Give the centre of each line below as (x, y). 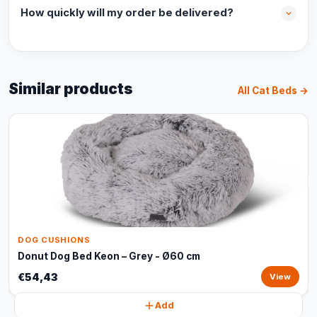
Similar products (71, 89)
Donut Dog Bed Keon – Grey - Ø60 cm (109, 256)
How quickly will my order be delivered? (127, 13)
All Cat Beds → (273, 91)
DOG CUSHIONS (54, 240)
